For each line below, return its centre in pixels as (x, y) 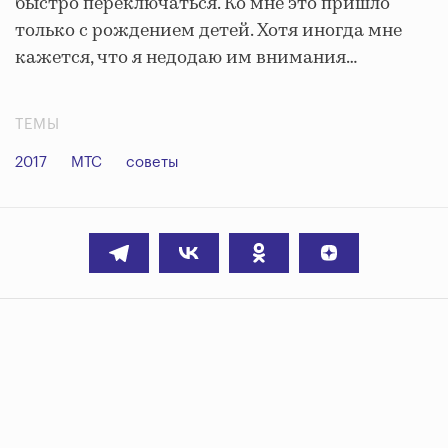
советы (152, 162)
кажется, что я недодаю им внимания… (186, 57)
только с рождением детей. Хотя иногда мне (208, 30)
